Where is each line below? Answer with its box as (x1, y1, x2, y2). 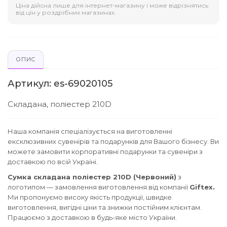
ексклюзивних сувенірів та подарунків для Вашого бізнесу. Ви (8, 137, 219, 146)
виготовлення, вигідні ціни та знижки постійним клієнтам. (8, 203, 202, 212)
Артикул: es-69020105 (8, 78, 112, 90)
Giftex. (190, 183, 215, 192)
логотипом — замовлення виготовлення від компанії (8, 183, 190, 192)
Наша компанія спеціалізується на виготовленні (8, 127, 172, 136)
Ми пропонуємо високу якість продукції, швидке (8, 193, 172, 202)
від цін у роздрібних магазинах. (16, 9, 116, 17)
